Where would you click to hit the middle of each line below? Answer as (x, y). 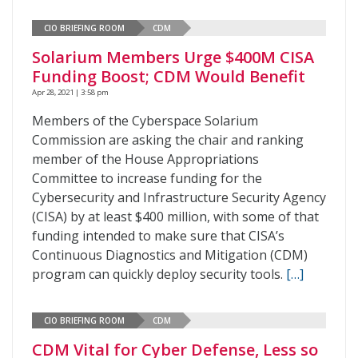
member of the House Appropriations (145, 159)
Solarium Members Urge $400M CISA (173, 57)
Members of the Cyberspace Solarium (145, 121)
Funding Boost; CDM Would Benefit (169, 76)
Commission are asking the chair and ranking (168, 140)
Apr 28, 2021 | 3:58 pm (70, 92)
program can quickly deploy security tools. (159, 274)
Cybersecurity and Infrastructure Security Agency (179, 197)
